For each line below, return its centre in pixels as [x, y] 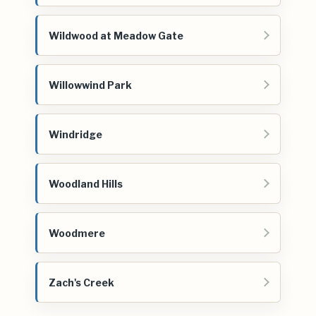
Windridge [75, 134]
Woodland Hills [86, 183]
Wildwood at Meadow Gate [116, 35]
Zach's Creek [81, 282]
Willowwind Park [90, 85]
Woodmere [77, 233]
